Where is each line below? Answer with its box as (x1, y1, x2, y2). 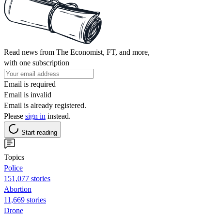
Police (4, 163, 23, 172)
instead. (46, 111, 71, 120)
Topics (4, 153, 24, 161)
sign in (25, 111, 46, 120)
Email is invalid (4, 90, 51, 99)
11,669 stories (4, 195, 46, 204)
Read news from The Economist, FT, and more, (4, 47, 150, 56)
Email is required (4, 79, 56, 88)
